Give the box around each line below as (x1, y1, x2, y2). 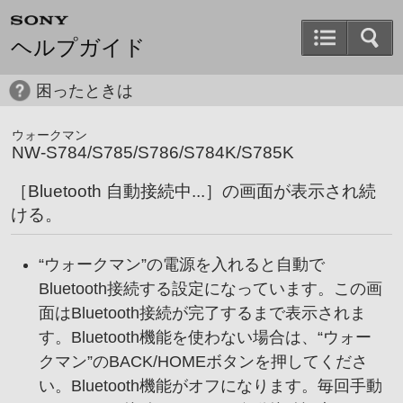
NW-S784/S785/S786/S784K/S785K (12, 143, 294, 162)
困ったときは (36, 82, 133, 100)
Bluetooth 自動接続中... (28, 182, 205, 201)
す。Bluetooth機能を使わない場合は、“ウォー (38, 327, 372, 346)
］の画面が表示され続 (205, 182, 376, 201)
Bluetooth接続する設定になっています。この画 (38, 279, 382, 298)
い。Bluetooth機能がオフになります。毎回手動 (38, 376, 382, 395)
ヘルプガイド (11, 35, 146, 59)
